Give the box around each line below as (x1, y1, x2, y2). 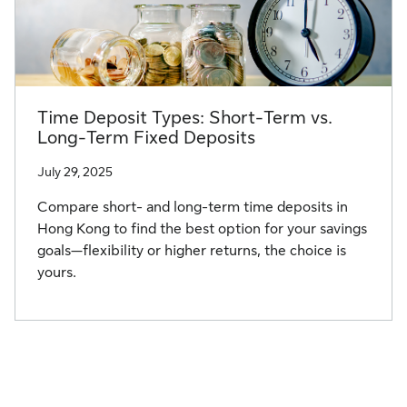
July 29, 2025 (37, 164, 113, 180)
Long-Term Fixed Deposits (37, 127, 255, 149)
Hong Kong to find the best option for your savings (37, 221, 367, 238)
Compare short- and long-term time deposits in (37, 199, 348, 216)
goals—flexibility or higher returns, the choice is (37, 243, 346, 260)
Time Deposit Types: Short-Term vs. (37, 107, 333, 129)
